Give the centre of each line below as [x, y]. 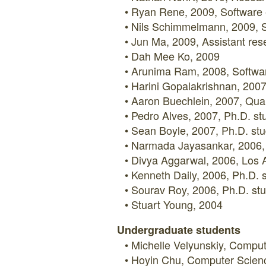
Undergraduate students [179, 230]
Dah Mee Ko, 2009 [175, 56]
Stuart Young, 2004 [177, 204]
